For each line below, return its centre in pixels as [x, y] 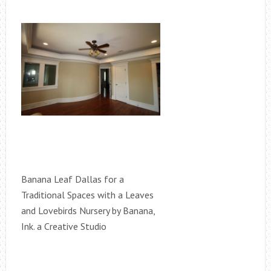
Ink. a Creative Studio [64, 226]
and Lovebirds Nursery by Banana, [88, 211]
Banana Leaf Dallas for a [72, 179]
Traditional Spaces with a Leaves [87, 195]
